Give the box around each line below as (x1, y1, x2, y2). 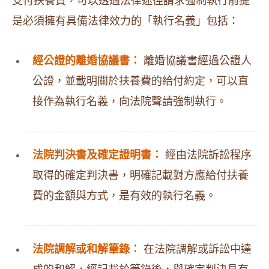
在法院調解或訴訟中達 (141, 243, 252, 255)
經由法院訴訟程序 (162, 149, 252, 161)
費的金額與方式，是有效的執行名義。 (32, 190, 216, 202)
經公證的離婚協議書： (32, 55, 141, 67)
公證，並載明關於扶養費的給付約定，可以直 (32, 75, 249, 87)
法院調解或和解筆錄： (32, 243, 141, 255)
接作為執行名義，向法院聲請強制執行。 (32, 95, 227, 107)
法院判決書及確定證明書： (32, 149, 162, 161)
